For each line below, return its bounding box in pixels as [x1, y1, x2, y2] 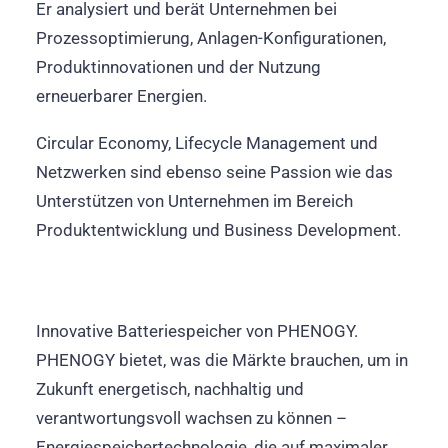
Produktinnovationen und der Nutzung [36, 57, 321, 77]
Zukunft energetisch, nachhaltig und [36, 379, 304, 399]
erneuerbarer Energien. [36, 86, 207, 106]
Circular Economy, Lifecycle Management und [36, 133, 378, 153]
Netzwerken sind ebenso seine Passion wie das [36, 162, 393, 182]
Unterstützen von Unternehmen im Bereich [36, 191, 353, 211]
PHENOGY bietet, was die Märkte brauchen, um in [36, 350, 408, 370]
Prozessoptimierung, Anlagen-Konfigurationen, [36, 28, 386, 48]
